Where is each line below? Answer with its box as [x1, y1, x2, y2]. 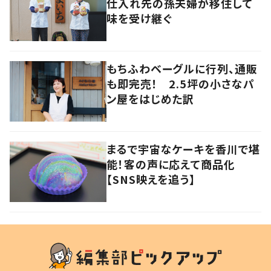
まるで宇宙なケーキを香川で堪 [106, 140, 260, 157]
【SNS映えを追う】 [106, 171, 195, 187]
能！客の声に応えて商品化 [106, 155, 235, 172]
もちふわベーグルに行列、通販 [106, 60, 258, 76]
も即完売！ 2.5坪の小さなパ [106, 75, 255, 91]
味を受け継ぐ [106, 10, 172, 26]
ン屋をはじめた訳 [106, 90, 195, 106]
